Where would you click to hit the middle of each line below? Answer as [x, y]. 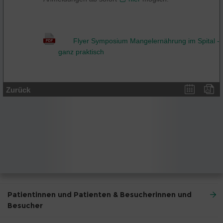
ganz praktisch [81, 52]
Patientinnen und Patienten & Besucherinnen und [100, 194]
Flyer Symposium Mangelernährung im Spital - [146, 41]
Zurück [18, 90]
